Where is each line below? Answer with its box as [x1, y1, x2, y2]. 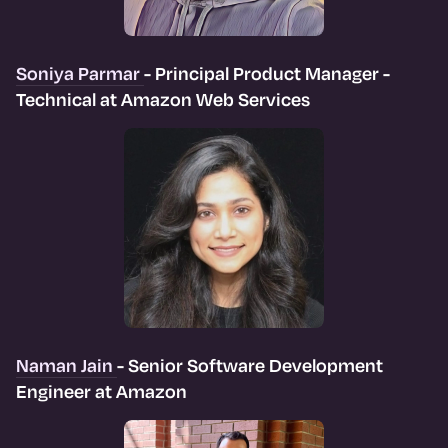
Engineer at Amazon [16, 378, 187, 403]
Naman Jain [16, 352, 117, 377]
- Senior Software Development [117, 352, 383, 377]
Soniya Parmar [16, 60, 144, 85]
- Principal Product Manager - [144, 60, 390, 85]
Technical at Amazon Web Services [16, 86, 310, 111]
